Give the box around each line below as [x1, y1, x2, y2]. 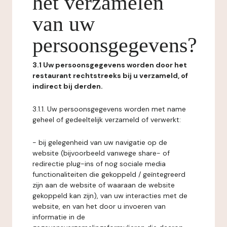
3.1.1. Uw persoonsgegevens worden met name [32, 104, 186, 113]
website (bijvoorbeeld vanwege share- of [32, 148, 170, 158]
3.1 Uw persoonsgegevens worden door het [32, 60, 187, 69]
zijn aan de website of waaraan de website [32, 180, 175, 190]
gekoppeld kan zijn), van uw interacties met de [32, 191, 187, 200]
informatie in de [32, 212, 85, 221]
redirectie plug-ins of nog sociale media [32, 159, 166, 168]
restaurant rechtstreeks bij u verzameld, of [32, 71, 188, 80]
